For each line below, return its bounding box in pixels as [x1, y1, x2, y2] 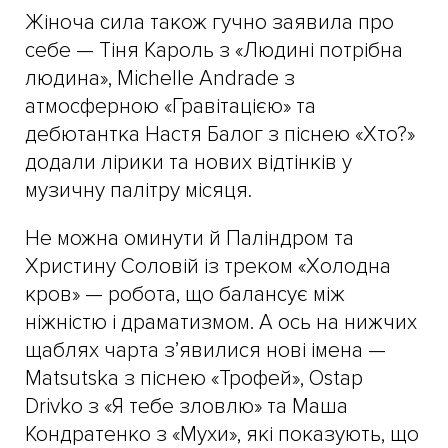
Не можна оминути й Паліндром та [25, 225, 354, 251]
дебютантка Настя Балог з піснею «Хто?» [25, 121, 415, 147]
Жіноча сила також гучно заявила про [25, 9, 394, 35]
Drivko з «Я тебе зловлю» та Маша [25, 393, 348, 419]
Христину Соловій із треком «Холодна [25, 253, 391, 279]
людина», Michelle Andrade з [25, 65, 295, 91]
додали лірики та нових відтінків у [25, 149, 352, 175]
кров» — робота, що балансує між [25, 281, 345, 307]
